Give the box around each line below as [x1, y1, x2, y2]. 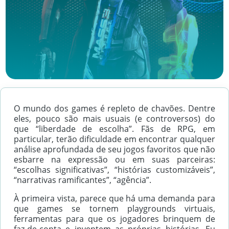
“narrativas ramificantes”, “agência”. [14, 174, 151, 186]
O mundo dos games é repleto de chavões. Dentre [14, 103, 215, 114]
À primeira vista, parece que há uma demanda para [14, 193, 215, 204]
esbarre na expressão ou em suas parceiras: [14, 154, 215, 165]
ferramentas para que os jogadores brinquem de [14, 213, 215, 224]
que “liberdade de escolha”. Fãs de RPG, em [14, 123, 215, 134]
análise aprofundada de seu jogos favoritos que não [14, 144, 215, 155]
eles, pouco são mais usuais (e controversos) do [14, 113, 215, 124]
